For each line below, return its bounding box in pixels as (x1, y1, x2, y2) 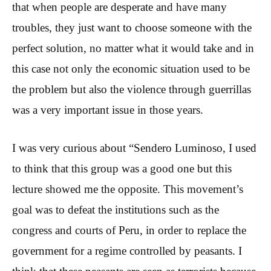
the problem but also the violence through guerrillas (12, 83, 251, 96)
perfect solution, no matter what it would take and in (12, 42, 254, 55)
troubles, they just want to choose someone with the (12, 21, 252, 34)
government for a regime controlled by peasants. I (12, 244, 242, 257)
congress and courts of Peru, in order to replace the (12, 223, 246, 237)
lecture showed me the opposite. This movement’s (12, 182, 243, 195)
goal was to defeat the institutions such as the (12, 203, 219, 216)
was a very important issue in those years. (12, 103, 203, 117)
